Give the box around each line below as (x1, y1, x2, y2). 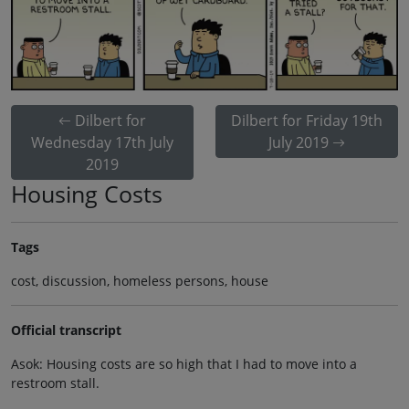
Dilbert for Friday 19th (231, 110, 383, 131)
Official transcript (11, 320, 121, 339)
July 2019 (268, 131, 329, 152)
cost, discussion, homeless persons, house (11, 271, 268, 289)
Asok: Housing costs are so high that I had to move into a (11, 354, 357, 372)
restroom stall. (11, 373, 100, 392)
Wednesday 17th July (31, 131, 173, 152)
